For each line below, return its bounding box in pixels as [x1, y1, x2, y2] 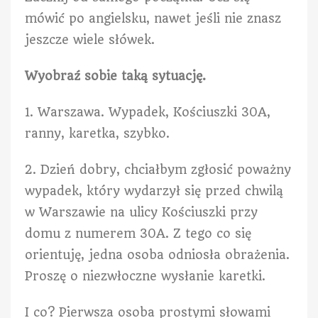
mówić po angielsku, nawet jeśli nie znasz [25, 11, 281, 26]
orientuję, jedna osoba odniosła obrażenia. [25, 247, 290, 262]
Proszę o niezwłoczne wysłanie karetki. [25, 268, 265, 283]
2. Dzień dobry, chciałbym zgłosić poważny [25, 162, 291, 177]
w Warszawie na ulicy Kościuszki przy [25, 204, 258, 219]
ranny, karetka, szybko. [25, 126, 170, 141]
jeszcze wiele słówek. [25, 32, 155, 47]
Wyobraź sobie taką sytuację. [25, 68, 206, 83]
